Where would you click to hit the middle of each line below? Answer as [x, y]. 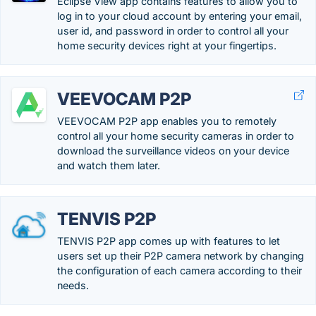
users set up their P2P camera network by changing [181, 256]
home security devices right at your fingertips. [167, 45]
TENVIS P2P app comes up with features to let [169, 241]
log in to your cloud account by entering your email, [180, 16]
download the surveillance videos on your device [173, 151]
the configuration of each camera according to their [180, 271]
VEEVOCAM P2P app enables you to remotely [167, 121]
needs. [73, 285]
